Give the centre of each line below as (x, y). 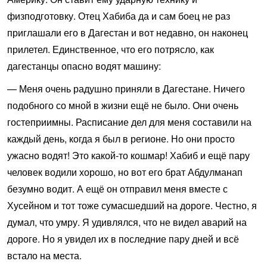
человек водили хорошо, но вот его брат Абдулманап (125, 172)
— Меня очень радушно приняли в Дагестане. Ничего (126, 89)
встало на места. (44, 255)
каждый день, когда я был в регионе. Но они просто (121, 139)
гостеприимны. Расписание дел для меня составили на (129, 122)
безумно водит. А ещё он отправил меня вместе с (117, 189)
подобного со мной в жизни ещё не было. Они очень (123, 105)
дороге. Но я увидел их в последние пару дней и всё (123, 239)
